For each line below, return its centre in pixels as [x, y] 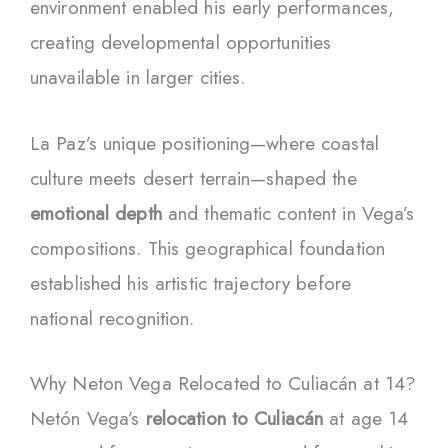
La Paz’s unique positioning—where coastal [204, 143]
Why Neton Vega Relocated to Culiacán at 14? [223, 383]
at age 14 [366, 418]
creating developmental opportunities [181, 43]
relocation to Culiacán [234, 418]
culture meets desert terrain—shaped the [193, 178]
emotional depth [96, 213]
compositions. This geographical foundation [208, 248]
